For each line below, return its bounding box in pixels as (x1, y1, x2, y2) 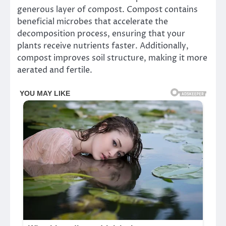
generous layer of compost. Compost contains (17, 4, 198, 15)
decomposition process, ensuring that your (17, 28, 185, 39)
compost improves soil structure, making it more (17, 52, 207, 64)
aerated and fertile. (17, 64, 92, 76)
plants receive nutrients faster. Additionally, (17, 40, 189, 51)
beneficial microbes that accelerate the (17, 16, 168, 27)
